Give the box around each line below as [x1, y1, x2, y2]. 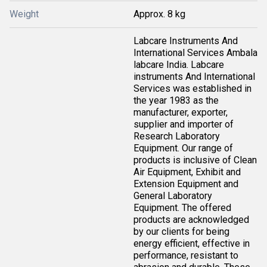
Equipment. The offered [133, 202, 231, 213]
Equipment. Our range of [133, 142, 233, 154]
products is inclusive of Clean [133, 154, 257, 166]
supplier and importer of [133, 119, 234, 130]
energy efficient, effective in [133, 238, 250, 249]
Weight [10, 8, 39, 20]
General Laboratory [133, 190, 212, 201]
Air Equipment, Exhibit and [133, 166, 241, 178]
